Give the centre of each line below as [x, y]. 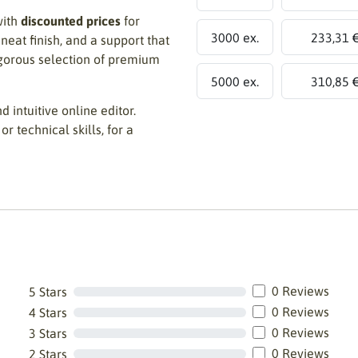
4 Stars [48, 312]
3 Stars [48, 333]
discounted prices [71, 21]
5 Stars [48, 292]
